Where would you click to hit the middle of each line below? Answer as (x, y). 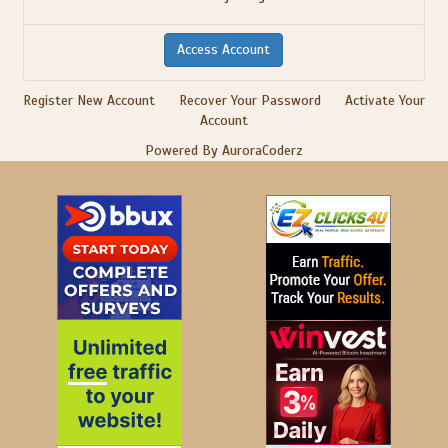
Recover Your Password (250, 100)
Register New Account (89, 100)
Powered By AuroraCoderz (224, 150)
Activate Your (385, 100)
